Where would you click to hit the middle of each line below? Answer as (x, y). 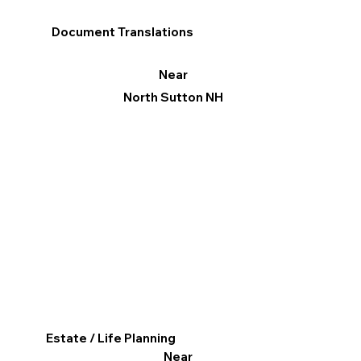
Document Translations (123, 31)
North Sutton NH (173, 98)
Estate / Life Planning (111, 338)
